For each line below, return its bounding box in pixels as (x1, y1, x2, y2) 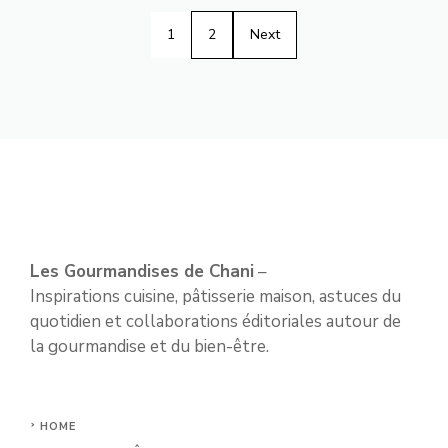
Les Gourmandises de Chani (30, 259, 254, 283)
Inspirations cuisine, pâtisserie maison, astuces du (30, 284, 401, 308)
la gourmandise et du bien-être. (30, 334, 269, 358)
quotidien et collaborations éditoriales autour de (30, 309, 401, 333)
